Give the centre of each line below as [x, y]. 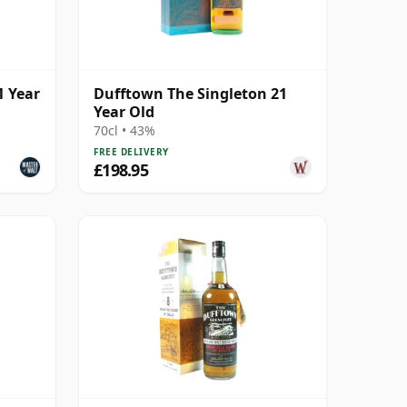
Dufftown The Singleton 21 [190, 93]
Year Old [124, 111]
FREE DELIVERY [131, 151]
